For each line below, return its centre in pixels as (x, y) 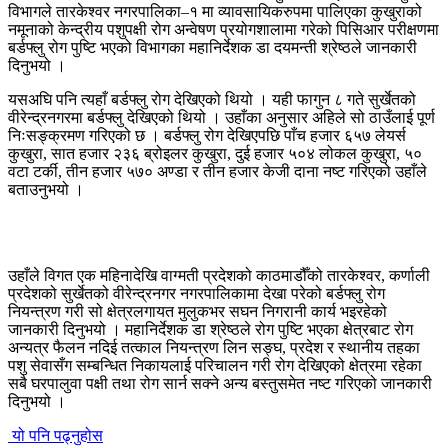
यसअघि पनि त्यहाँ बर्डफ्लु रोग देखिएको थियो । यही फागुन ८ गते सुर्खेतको (212, 99)
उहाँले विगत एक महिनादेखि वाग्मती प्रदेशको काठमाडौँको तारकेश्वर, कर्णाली (219, 275)
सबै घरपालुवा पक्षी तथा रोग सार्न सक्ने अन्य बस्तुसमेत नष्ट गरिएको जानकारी (220, 383)
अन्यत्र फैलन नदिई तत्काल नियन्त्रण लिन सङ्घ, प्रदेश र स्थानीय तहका (214, 347)
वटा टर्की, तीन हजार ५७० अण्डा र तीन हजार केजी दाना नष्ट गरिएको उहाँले (217, 171)
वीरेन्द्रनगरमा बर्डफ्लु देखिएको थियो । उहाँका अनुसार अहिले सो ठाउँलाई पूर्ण (221, 117)
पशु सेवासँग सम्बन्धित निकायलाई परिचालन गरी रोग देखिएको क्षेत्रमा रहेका (215, 365)
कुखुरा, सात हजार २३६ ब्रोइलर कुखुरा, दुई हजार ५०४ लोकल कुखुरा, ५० (215, 153)
